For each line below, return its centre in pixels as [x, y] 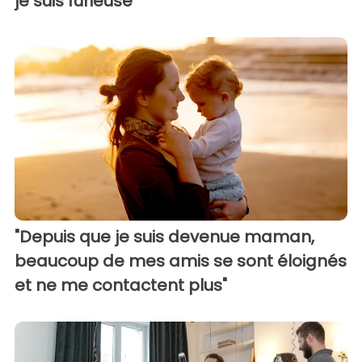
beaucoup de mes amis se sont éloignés [181, 261]
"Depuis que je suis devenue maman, [164, 236]
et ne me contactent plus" [121, 285]
